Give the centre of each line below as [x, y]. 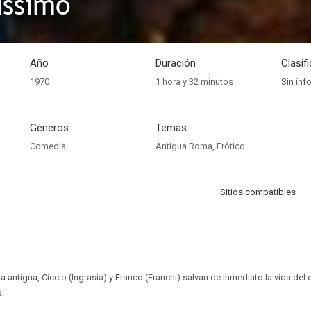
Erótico [231, 146]
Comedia [48, 146]
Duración [176, 63]
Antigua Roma [184, 146]
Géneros [49, 128]
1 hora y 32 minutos [194, 82]
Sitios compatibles [258, 192]
